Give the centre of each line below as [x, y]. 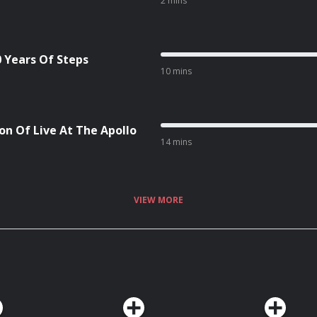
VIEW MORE [158, 200]
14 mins [176, 142]
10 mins [176, 71]
